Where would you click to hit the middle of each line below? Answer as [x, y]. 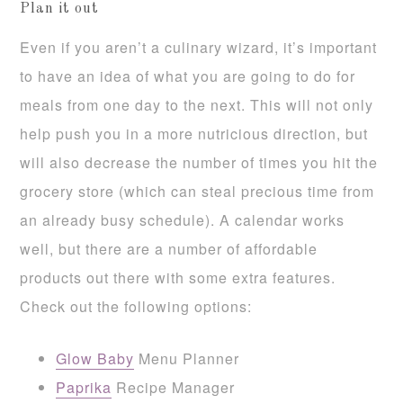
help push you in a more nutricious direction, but [194, 133]
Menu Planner [189, 358]
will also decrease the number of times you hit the [199, 162]
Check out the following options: [136, 306]
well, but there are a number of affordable [169, 248]
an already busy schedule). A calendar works [183, 219]
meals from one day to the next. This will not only [197, 104]
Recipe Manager [174, 387]
